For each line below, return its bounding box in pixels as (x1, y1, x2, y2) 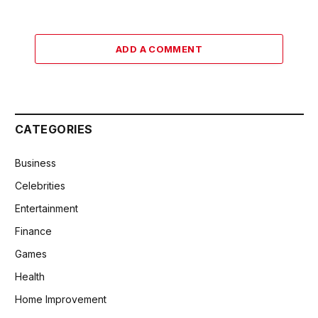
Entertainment (15, 202, 78, 215)
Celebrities (15, 180, 65, 192)
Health (15, 270, 45, 283)
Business (15, 157, 56, 170)
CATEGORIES (15, 122, 93, 137)
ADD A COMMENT (115, 43, 203, 55)
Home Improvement (15, 293, 106, 306)
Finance (15, 225, 52, 238)
